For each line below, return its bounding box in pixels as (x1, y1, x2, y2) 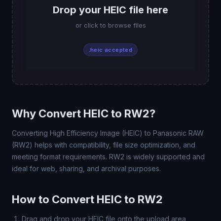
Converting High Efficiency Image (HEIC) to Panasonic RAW (12, 129, 204, 137)
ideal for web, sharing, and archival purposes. (12, 164, 161, 173)
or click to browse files (75, 21, 146, 29)
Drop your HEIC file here (53, 4, 168, 16)
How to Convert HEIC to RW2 (12, 193, 163, 206)
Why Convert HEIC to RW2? (12, 107, 155, 120)
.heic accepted (88, 46, 133, 53)
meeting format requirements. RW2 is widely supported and (12, 152, 205, 161)
